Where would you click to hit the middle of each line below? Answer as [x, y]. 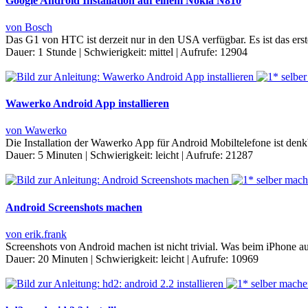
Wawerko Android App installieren [87, 104]
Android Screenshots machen [74, 207]
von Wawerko [36, 131]
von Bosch [29, 27]
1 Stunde [57, 52]
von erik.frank [36, 234]
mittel [161, 52]
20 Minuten [63, 259]
